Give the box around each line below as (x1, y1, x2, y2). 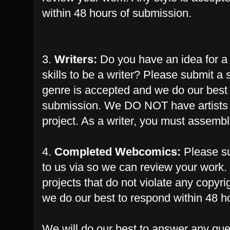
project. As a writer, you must (42, 114, 188, 128)
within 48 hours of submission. (42, 7, 191, 20)
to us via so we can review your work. (42, 161, 227, 174)
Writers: (54, 53, 97, 66)
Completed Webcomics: (54, 145, 181, 159)
